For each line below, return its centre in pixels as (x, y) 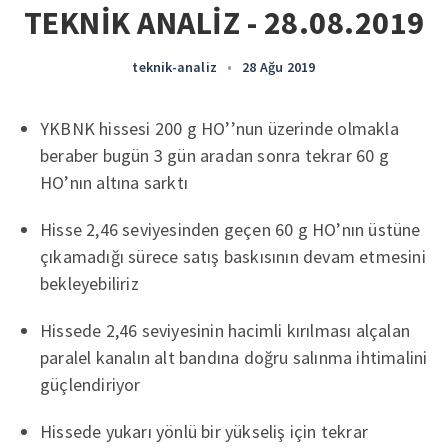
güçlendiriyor (90, 384)
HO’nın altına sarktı (114, 182)
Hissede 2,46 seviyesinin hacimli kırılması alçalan (225, 330)
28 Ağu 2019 (279, 67)
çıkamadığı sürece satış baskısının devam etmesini (233, 256)
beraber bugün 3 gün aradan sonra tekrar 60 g (214, 155)
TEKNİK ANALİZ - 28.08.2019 (224, 23)
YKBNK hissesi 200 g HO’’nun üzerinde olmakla (219, 128)
